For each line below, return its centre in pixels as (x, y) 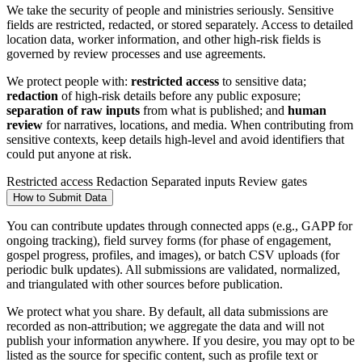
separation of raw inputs (73, 110)
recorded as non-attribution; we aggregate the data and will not (165, 326)
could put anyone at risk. (69, 154)
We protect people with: (69, 81)
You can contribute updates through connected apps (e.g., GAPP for (179, 225)
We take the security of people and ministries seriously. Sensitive (170, 10)
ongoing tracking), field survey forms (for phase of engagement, (169, 240)
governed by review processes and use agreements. (136, 53)
